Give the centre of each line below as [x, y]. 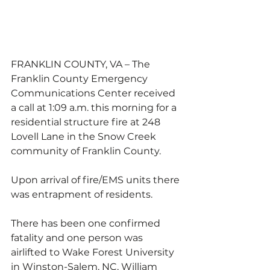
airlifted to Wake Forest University [94, 252]
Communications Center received [94, 93]
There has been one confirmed [87, 223]
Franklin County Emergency [80, 79]
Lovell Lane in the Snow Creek [85, 137]
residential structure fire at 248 [87, 122]
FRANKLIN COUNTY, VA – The [82, 64]
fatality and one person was [78, 238]
